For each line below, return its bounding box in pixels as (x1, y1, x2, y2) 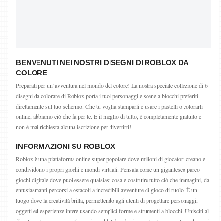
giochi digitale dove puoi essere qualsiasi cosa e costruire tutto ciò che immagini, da (16, 176, 209, 184)
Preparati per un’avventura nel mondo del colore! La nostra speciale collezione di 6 (16, 81, 208, 89)
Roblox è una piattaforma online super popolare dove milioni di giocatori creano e (16, 155, 205, 163)
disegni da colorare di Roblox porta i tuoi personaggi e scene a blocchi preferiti (16, 92, 198, 100)
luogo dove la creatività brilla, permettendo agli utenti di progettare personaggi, (16, 196, 198, 204)
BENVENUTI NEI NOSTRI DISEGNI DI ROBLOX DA (16, 58, 188, 67)
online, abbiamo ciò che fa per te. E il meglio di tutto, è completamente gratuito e (16, 112, 201, 120)
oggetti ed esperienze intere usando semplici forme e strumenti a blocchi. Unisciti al (16, 207, 209, 215)
